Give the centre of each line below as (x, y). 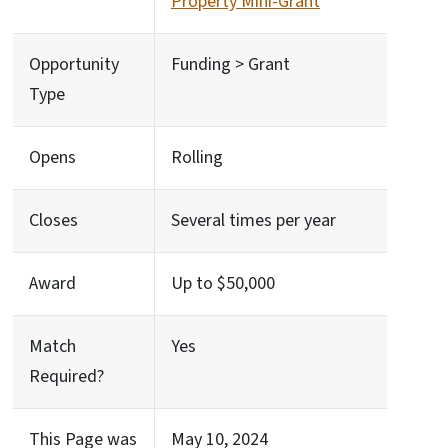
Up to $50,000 (223, 283)
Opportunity (74, 64)
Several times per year (253, 220)
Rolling (197, 157)
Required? (66, 376)
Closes (53, 220)
